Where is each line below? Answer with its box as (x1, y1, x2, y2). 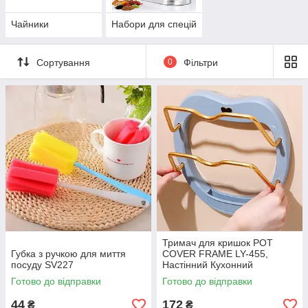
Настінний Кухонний (162, 259, 253, 271)
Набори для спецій (111, 19, 197, 30)
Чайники (11, 19, 49, 30)
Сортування (36, 56, 90, 68)
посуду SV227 (11, 259, 74, 271)
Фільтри (183, 56, 218, 68)
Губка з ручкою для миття (11, 248, 126, 260)
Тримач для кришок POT (162, 237, 273, 249)
